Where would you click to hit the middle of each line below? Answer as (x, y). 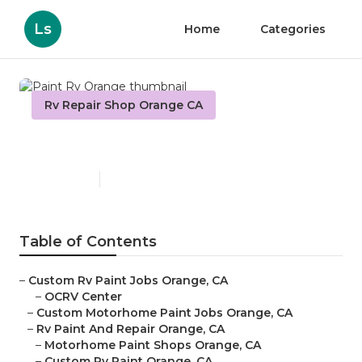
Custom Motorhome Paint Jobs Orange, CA (164, 313)
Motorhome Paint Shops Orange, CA (153, 345)
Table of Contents (88, 242)
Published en (61, 179)
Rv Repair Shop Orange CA (124, 105)
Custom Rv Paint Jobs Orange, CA (128, 281)
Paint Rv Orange (115, 145)
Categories (293, 29)
